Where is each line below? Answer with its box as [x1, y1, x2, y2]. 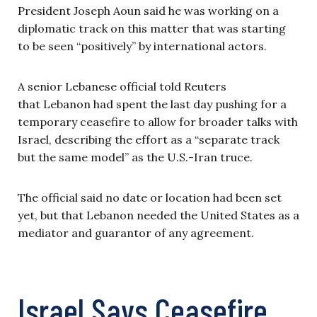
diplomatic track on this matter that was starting [18, 21, 286, 35]
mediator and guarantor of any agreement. [18, 226, 254, 240]
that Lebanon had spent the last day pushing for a [18, 97, 287, 111]
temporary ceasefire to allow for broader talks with [18, 115, 298, 129]
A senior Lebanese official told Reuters [18, 79, 226, 93]
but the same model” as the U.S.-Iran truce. [18, 150, 253, 164]
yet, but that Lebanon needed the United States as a [18, 208, 299, 222]
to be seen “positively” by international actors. [18, 39, 267, 53]
